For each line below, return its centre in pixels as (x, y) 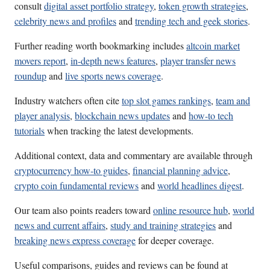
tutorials (30, 131)
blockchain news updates (122, 116)
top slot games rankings (166, 101)
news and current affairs (60, 225)
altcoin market (213, 46)
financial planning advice (180, 171)
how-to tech (211, 116)
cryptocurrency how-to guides (71, 171)
